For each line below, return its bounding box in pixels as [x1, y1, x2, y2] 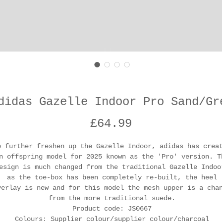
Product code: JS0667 [72, 205, 152, 213]
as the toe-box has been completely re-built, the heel [7, 173, 217, 182]
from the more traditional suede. [49, 194, 175, 203]
